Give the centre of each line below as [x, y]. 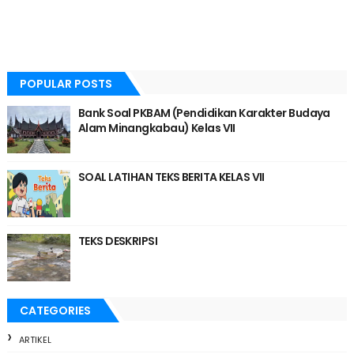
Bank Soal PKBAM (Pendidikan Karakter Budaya [204, 113]
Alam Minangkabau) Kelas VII [156, 128]
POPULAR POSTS [66, 84]
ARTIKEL [35, 340]
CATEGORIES [55, 311]
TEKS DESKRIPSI [118, 241]
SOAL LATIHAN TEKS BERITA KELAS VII [171, 177]
